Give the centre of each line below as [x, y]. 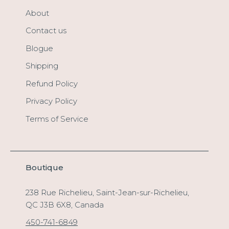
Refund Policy [52, 83]
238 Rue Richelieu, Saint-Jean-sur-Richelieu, [107, 192]
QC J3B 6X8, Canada [65, 205]
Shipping [42, 66]
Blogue [39, 48]
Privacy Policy [51, 101]
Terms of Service [57, 119]
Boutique [44, 167]
